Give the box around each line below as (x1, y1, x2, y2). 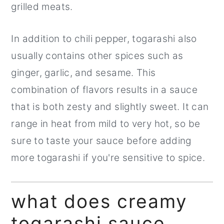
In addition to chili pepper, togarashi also (11, 32, 197, 44)
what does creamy (11, 189, 188, 212)
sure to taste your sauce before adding (11, 134, 191, 146)
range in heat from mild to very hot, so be (11, 117, 200, 129)
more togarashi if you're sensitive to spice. (11, 151, 205, 163)
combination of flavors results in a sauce (11, 83, 197, 95)
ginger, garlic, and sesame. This (11, 66, 156, 78)
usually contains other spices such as (11, 49, 183, 61)
